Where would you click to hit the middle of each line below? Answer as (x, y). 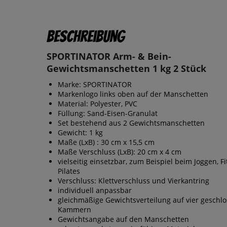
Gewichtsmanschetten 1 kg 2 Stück (126, 69)
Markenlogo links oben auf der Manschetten (133, 94)
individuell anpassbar (95, 191)
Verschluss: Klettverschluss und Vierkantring (134, 181)
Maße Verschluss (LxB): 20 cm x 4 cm (120, 152)
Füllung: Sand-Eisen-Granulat (108, 113)
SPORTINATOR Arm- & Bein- (109, 56)
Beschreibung (86, 37)
